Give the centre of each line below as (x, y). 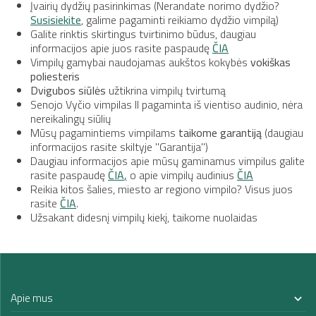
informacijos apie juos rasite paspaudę (121, 48)
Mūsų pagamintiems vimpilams (104, 132)
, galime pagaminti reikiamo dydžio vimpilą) (180, 19)
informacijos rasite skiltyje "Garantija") (119, 146)
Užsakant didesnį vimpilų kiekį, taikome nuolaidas (144, 217)
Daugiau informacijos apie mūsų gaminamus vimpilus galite (168, 160)
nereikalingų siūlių (71, 118)
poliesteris (55, 76)
